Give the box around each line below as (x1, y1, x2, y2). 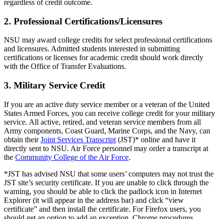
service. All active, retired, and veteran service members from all (4, 117, 201, 126)
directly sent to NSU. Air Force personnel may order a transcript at (4, 144, 208, 153)
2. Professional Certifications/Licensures (4, 16, 162, 26)
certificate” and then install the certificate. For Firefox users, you (4, 204, 201, 213)
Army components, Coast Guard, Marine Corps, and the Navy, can (4, 126, 210, 135)
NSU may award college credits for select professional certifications (4, 36, 212, 44)
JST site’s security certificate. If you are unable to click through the (4, 178, 209, 187)
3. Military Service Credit (4, 80, 105, 91)
